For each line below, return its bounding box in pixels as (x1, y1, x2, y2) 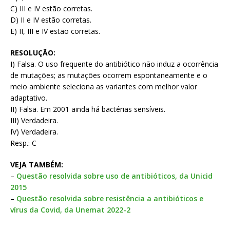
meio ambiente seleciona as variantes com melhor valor (10, 82, 197, 92)
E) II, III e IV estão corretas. (10, 26, 100, 36)
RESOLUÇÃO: (10, 48, 55, 58)
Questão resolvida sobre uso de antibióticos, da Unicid (16, 171, 213, 181)
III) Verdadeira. (10, 116, 58, 126)
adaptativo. (10, 93, 47, 103)
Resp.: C (10, 138, 36, 148)
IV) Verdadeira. (10, 127, 58, 137)
